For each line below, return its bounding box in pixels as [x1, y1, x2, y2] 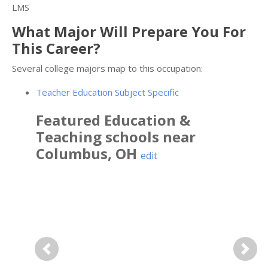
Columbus [36, 144, 108, 164]
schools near [102, 127, 196, 147]
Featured [36, 110, 104, 130]
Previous [46, 250, 83, 263]
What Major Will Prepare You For [12, 22, 246, 42]
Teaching [36, 127, 102, 147]
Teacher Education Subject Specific [36, 86, 179, 99]
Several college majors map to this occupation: [12, 62, 203, 75]
